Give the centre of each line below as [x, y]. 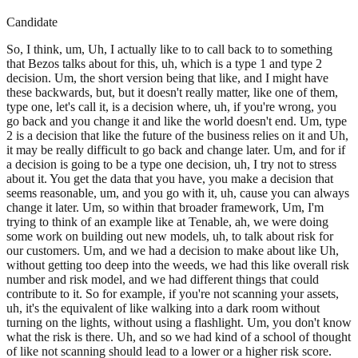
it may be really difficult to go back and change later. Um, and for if [176, 150]
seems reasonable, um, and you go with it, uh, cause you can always [178, 193]
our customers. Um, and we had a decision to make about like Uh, [173, 251]
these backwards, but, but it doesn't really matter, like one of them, [172, 93]
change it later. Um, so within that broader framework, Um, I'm [165, 208]
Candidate [32, 22]
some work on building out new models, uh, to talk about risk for [170, 237]
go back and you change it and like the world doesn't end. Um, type [177, 121]
